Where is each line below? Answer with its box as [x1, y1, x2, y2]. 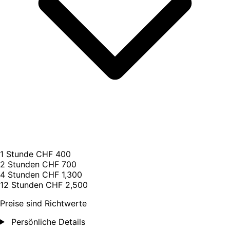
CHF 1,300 [42, 169, 82, 180]
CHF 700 [42, 159, 76, 169]
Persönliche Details [8, 216, 85, 227]
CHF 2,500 [46, 179, 88, 190]
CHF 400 [36, 148, 71, 159]
